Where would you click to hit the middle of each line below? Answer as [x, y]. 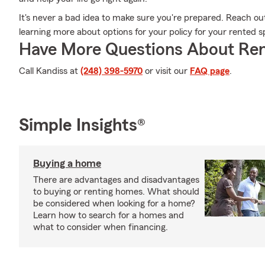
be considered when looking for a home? [114, 203]
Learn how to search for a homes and [109, 215]
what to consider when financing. [101, 227]
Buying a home [67, 163]
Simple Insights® [82, 125]
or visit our [166, 71]
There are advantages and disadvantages [116, 180]
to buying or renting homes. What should [116, 192]
